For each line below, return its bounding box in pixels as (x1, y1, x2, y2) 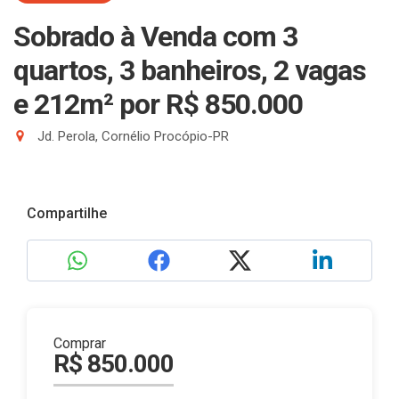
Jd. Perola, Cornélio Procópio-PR (34, 128, 229, 144)
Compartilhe (27, 205, 107, 222)
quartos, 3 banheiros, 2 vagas (13, 53, 366, 87)
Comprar (53, 335, 106, 352)
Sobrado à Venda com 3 (13, 20, 297, 53)
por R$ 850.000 (119, 87, 303, 121)
